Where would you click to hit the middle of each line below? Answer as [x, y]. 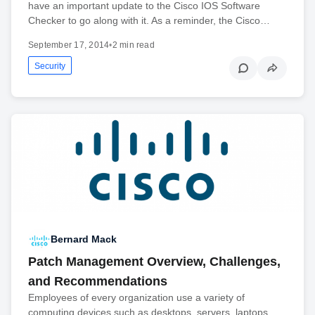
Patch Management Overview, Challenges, [154, 261]
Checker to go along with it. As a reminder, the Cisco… [149, 21]
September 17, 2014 [69, 45]
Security [50, 66]
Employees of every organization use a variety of [136, 297]
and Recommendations [98, 281]
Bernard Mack [84, 239]
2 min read [133, 45]
